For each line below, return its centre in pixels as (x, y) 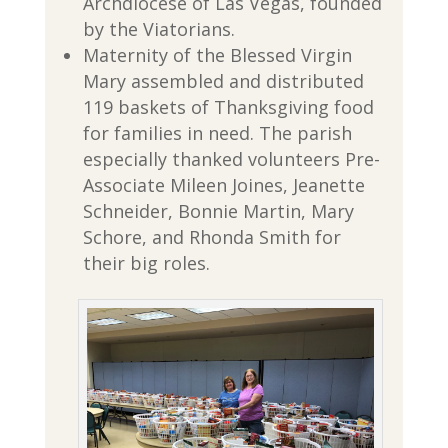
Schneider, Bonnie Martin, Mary (218, 210)
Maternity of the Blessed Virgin (217, 54)
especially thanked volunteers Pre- (231, 158)
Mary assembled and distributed (223, 80)
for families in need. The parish (217, 132)
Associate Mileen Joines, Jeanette (223, 184)
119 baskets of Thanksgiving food (228, 106)
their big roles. (146, 262)
